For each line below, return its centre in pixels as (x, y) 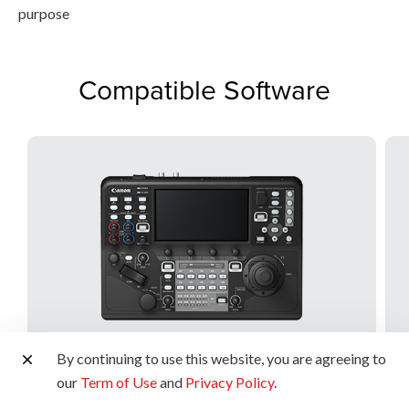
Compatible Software (204, 89)
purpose (44, 13)
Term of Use (119, 382)
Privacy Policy (230, 382)
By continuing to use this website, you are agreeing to (221, 358)
